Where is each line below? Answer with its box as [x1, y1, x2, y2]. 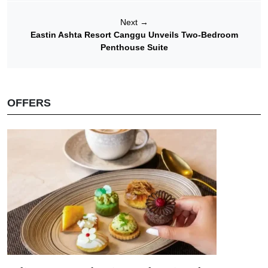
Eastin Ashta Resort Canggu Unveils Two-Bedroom [30, 30, 238, 40]
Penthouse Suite [100, 42, 168, 53]
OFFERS [7, 97, 51, 109]
